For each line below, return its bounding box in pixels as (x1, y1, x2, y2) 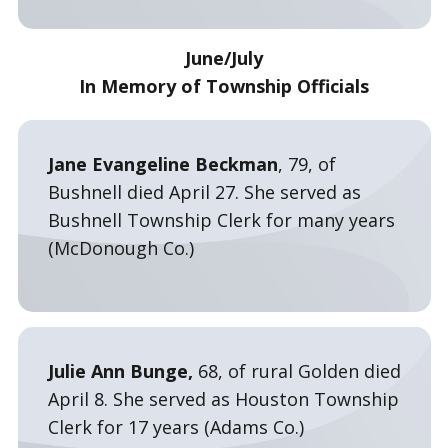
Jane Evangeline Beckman (47, 152, 278, 176)
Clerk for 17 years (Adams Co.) (47, 415, 304, 439)
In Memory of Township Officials (79, 74, 369, 98)
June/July (185, 46, 263, 70)
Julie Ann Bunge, (47, 359, 198, 383)
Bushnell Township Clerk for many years (47, 208, 395, 232)
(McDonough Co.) (47, 236, 194, 260)
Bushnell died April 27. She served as (47, 180, 361, 204)
